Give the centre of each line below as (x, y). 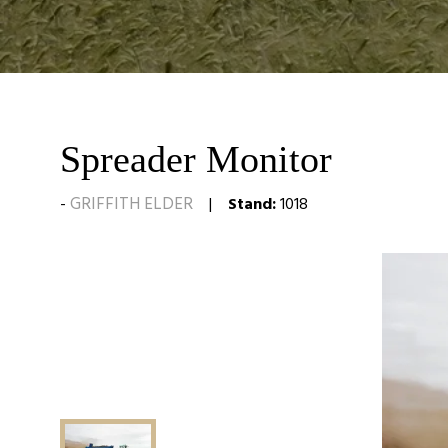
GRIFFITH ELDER (131, 203)
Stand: (252, 203)
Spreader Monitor (196, 158)
